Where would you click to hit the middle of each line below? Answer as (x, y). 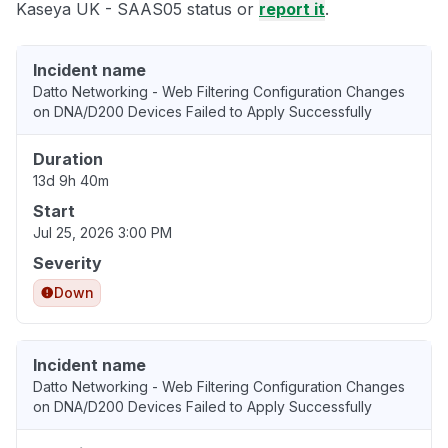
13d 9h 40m (71, 181)
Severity (67, 263)
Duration (68, 159)
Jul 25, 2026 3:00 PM (102, 233)
